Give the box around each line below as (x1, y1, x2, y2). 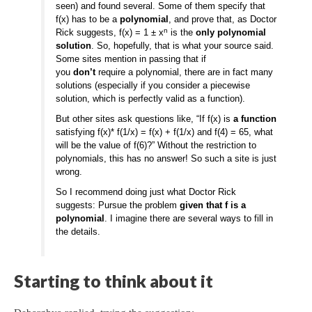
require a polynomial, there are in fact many (95, 67, 274, 78)
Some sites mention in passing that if (56, 54, 207, 65)
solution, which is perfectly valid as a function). (56, 93, 246, 104)
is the (168, 27, 196, 38)
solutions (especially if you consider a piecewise (56, 80, 251, 91)
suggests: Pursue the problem (56, 200, 180, 211)
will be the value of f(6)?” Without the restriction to (56, 140, 257, 151)
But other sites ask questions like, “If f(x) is (56, 114, 234, 125)
